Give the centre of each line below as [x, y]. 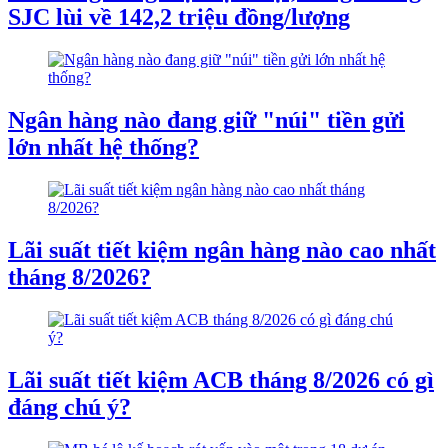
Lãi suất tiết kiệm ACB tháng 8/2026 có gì [221, 379]
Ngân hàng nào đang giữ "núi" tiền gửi [206, 120]
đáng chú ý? [69, 406]
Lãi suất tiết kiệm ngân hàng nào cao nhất [222, 249]
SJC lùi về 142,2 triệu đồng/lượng [179, 17]
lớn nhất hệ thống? [103, 147]
